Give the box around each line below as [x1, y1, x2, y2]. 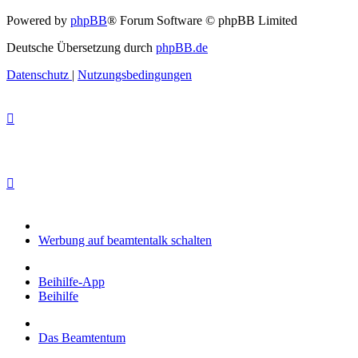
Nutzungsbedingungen [78, 67, 192, 82]
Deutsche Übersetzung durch [6, 40, 156, 54]
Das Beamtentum [38, 331, 125, 345]
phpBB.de [156, 40, 208, 54]
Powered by [6, 13, 70, 27]
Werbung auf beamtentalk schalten [38, 233, 212, 248]
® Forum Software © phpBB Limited [107, 13, 297, 27]
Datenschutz [6, 67, 69, 82]
